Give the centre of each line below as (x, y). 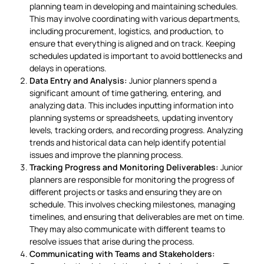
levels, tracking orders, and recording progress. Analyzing (136, 130)
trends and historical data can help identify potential (128, 142)
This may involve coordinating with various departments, (135, 18)
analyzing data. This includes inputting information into (131, 105)
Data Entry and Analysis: (78, 80)
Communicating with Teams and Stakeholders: (122, 253)
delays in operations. (68, 68)
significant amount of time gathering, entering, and (125, 93)
